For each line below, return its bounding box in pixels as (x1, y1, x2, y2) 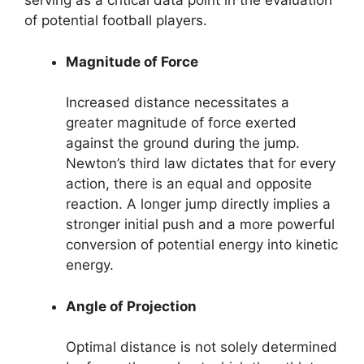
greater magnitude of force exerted (66, 115, 297, 132)
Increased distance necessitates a (66, 94, 289, 111)
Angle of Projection (66, 297, 197, 314)
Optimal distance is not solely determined (66, 339, 337, 356)
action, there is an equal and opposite (66, 175, 312, 193)
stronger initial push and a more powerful (66, 216, 335, 233)
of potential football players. (24, 12, 207, 29)
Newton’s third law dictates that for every (66, 155, 336, 172)
